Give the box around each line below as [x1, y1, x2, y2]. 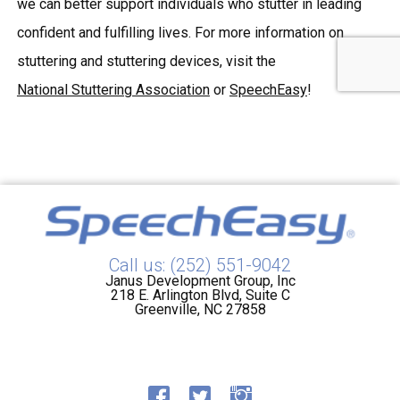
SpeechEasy [229, 81, 307, 98]
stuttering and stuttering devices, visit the [16, 53, 276, 70]
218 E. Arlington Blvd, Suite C [110, 287, 290, 304]
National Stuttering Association [16, 81, 210, 98]
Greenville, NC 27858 [134, 301, 266, 318]
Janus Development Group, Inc [104, 272, 296, 289]
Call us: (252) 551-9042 [109, 254, 291, 276]
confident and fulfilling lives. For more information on [16, 24, 344, 41]
